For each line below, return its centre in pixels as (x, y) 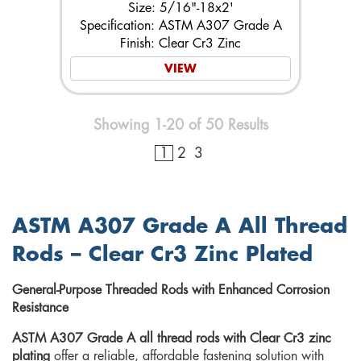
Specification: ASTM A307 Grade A (180, 25)
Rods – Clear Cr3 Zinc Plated (162, 254)
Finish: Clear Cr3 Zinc (180, 43)
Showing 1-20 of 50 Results (180, 124)
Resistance (40, 307)
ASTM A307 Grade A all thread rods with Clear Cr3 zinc (172, 338)
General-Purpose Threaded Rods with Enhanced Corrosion (171, 290)
